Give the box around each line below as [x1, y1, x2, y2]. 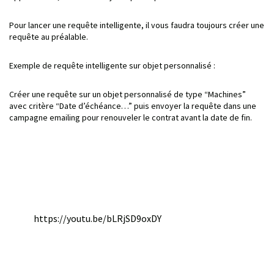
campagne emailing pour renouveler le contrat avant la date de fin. [9, 111, 252, 123]
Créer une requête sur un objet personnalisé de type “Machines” [9, 88, 246, 100]
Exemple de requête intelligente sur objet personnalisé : [9, 59, 215, 71]
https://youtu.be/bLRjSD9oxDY [34, 212, 161, 224]
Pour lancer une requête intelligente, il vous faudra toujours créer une [9, 19, 264, 31]
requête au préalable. [9, 31, 88, 42]
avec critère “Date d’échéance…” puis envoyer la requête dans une [9, 100, 256, 111]
